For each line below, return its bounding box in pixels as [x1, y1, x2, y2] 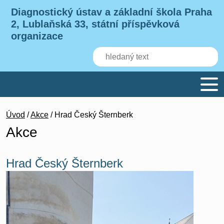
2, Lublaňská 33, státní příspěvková [11, 18, 180, 29]
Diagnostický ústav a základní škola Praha [11, 6, 212, 17]
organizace [11, 30, 63, 41]
